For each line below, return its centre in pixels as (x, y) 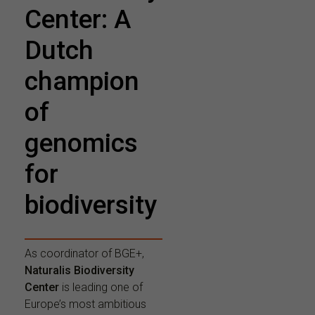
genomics (81, 143)
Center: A (78, 20)
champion (82, 82)
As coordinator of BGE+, (84, 254)
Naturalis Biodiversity (79, 271)
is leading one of (102, 288)
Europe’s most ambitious (85, 304)
